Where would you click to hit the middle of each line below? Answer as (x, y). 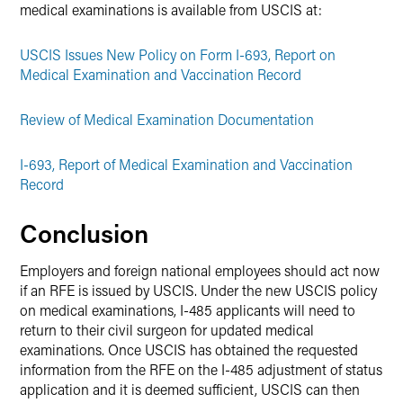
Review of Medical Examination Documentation (167, 119)
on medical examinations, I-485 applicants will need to (188, 310)
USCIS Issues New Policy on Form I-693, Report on (178, 54)
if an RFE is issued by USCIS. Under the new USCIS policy (198, 290)
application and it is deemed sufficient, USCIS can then (190, 389)
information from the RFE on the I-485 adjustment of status (201, 369)
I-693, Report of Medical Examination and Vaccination (186, 164)
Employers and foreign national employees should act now (200, 270)
